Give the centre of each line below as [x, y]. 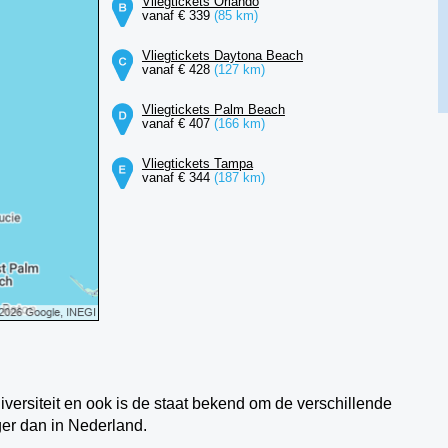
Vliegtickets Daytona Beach [222, 55]
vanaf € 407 [177, 123]
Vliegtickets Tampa [197, 163]
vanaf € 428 [177, 69]
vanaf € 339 [177, 15]
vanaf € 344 [177, 177]
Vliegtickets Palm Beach [213, 109]
